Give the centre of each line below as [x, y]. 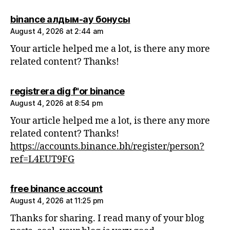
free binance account [56, 189]
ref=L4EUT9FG [42, 160]
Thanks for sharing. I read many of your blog [107, 219]
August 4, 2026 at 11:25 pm [57, 201]
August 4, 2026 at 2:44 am [57, 31]
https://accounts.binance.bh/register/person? [107, 147]
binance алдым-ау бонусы [70, 20]
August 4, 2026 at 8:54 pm [57, 103]
